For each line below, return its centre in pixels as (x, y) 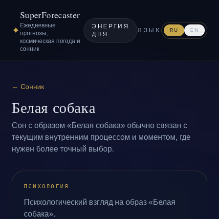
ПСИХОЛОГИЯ (47, 186)
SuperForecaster (50, 15)
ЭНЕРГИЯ (111, 26)
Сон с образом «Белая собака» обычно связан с (99, 125)
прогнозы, (34, 33)
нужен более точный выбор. (63, 149)
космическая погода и (50, 41)
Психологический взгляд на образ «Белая (100, 202)
